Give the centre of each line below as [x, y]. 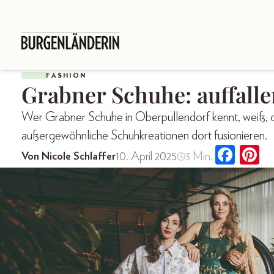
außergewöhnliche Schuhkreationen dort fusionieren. [144, 135]
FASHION [66, 75]
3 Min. [199, 156]
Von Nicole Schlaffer [68, 156]
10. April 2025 [146, 156]
